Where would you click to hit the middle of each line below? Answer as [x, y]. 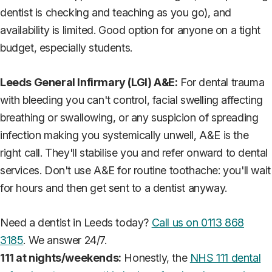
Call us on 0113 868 [198, 222]
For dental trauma [221, 82]
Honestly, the [155, 257]
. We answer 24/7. [65, 240]
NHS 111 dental [225, 257]
